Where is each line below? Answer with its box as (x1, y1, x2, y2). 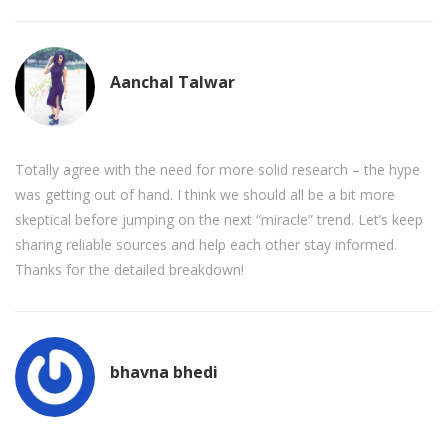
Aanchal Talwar (110, 70, 235, 93)
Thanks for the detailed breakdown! (15, 260, 244, 280)
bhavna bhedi (110, 360, 218, 383)
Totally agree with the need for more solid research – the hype (15, 160, 420, 180)
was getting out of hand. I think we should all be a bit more (15, 185, 395, 205)
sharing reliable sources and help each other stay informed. (15, 235, 397, 255)
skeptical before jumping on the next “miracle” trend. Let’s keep (15, 210, 423, 230)
